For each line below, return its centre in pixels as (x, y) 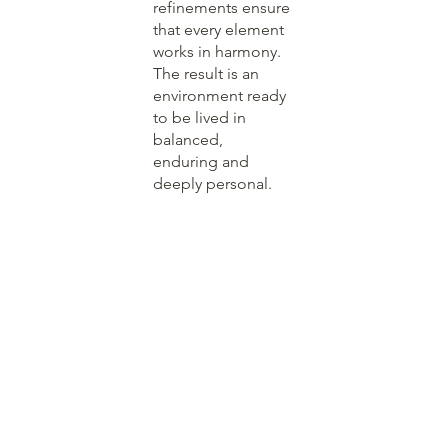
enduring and (200, 161)
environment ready (219, 95)
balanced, (187, 139)
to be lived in (199, 117)
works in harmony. (216, 51)
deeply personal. (212, 183)
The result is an (205, 73)
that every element (218, 29)
